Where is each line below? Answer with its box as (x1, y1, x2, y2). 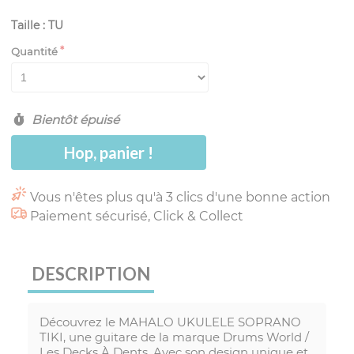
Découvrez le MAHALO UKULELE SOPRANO (40, 314, 301, 330)
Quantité (11, 45, 58, 58)
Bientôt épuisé (28, 112, 119, 128)
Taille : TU (11, 18, 63, 33)
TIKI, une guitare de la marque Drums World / (40, 330, 309, 345)
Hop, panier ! (64, 143, 153, 163)
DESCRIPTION (32, 263, 150, 285)
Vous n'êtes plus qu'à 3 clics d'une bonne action (30, 190, 330, 205)
